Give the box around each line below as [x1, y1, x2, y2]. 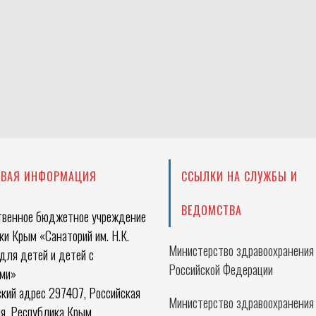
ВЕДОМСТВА [181, 202, 242, 219]
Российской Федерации [168, 260, 273, 279]
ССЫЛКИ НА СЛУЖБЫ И [181, 168, 298, 185]
